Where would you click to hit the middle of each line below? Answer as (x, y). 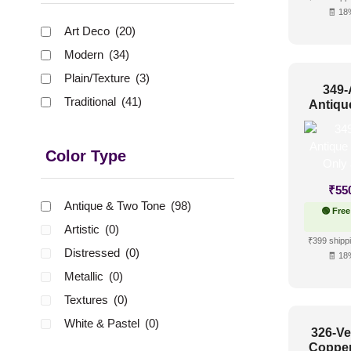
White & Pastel (103, 324)
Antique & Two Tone (116, 206)
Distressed (94, 253)
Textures (88, 300)
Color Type (86, 156)
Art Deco (89, 31)
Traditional (92, 102)
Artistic (83, 230)
